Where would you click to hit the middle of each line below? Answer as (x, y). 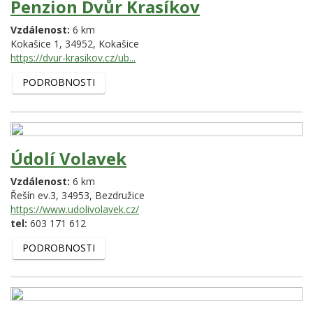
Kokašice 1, (38, 44)
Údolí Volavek (68, 158)
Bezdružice (120, 195)
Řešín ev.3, (36, 195)
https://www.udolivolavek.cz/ (75, 209)
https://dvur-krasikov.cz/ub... (73, 58)
